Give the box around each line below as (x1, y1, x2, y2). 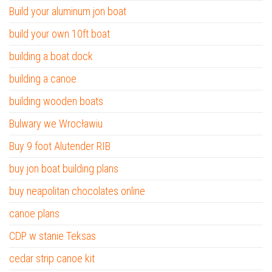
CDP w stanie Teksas (9, 229, 96, 242)
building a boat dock (9, 50, 93, 63)
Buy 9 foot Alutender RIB (9, 140, 110, 152)
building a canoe (9, 72, 76, 85)
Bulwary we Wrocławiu (9, 117, 103, 130)
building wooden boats (9, 95, 103, 107)
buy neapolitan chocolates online (9, 185, 145, 197)
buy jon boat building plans (9, 162, 118, 175)
